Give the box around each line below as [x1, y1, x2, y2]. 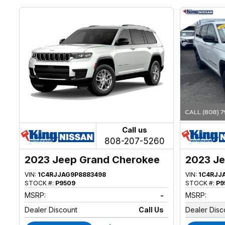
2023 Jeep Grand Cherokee [25, 154, 160, 166]
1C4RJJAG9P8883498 [38, 171, 106, 179]
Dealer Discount [25, 205, 78, 214]
